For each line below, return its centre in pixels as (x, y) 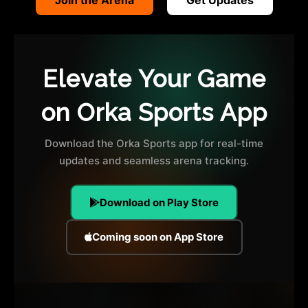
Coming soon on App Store (158, 237)
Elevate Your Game (154, 78)
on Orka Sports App (154, 112)
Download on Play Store (159, 202)
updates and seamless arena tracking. (154, 160)
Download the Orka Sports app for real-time (154, 143)
